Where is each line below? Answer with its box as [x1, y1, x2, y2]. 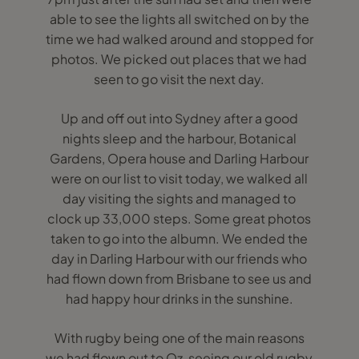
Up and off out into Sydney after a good [60, 110, 298, 127]
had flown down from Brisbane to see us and [46, 270, 313, 287]
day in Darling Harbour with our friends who [51, 250, 308, 267]
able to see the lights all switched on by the [49, 10, 309, 27]
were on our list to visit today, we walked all [50, 170, 308, 187]
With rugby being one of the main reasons [54, 329, 305, 346]
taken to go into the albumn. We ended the [50, 230, 309, 247]
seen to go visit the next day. [94, 71, 265, 87]
